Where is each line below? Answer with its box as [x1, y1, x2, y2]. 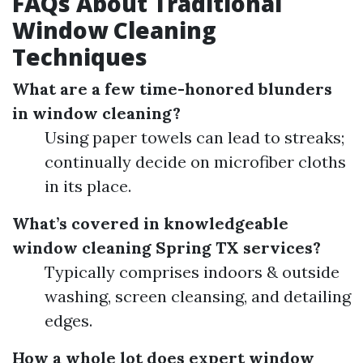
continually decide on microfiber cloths [45, 152, 346, 172]
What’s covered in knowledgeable [12, 213, 288, 233]
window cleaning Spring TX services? [12, 237, 321, 258]
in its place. [45, 176, 131, 196]
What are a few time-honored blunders [12, 79, 332, 99]
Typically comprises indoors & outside [45, 262, 340, 282]
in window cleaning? [12, 103, 181, 123]
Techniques [12, 41, 147, 72]
